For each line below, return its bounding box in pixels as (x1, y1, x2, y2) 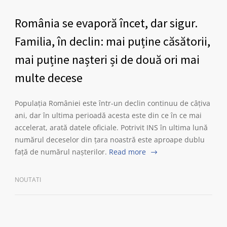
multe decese (15, 70, 83, 86)
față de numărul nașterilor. (15, 147, 107, 157)
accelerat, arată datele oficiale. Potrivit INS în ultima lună (15, 123, 208, 132)
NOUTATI (15, 175, 41, 184)
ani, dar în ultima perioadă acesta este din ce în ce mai (15, 110, 202, 120)
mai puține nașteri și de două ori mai (15, 52, 200, 67)
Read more (109, 147, 146, 157)
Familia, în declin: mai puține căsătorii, (15, 33, 210, 49)
